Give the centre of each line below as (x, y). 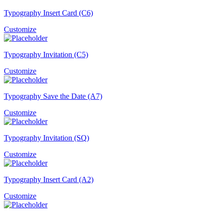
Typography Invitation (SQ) (46, 138)
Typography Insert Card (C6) (48, 13)
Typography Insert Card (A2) (49, 179)
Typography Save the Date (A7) (53, 96)
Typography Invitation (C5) (46, 54)
